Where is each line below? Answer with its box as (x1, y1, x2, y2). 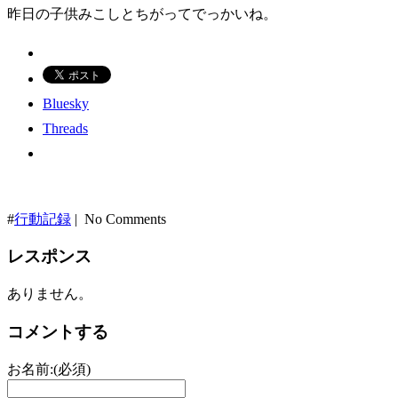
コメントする (7, 322, 108, 341)
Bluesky (43, 95, 89, 111)
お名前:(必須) (7, 361, 91, 377)
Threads (43, 120, 88, 136)
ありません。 (7, 286, 92, 302)
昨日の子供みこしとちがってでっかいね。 (7, 5, 277, 21)
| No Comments (71, 211, 166, 227)
